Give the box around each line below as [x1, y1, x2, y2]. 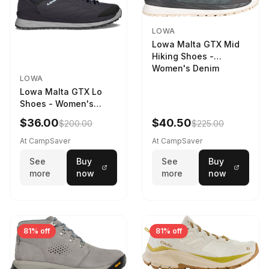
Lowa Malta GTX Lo [20, 86, 102, 97]
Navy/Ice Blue [20, 110, 77, 121]
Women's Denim [152, 63, 219, 74]
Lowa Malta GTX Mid [152, 39, 240, 50]
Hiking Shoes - [152, 51, 214, 62]
